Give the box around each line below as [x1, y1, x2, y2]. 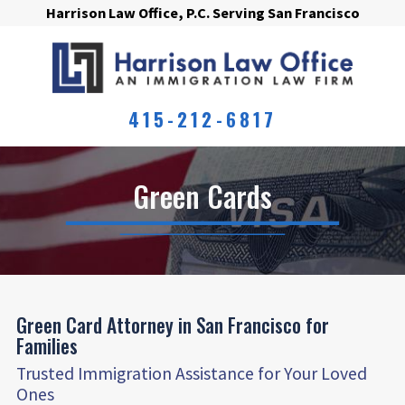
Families [15, 332, 78, 361]
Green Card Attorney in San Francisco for [15, 311, 329, 340]
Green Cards [133, 174, 272, 217]
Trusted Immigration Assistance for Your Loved [15, 363, 367, 385]
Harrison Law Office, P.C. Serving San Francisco [45, 4, 360, 22]
